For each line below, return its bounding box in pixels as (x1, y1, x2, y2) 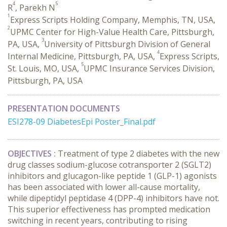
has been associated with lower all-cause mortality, (8, 181, 200, 193)
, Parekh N (15, 2, 55, 13)
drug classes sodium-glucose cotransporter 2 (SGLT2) (8, 159, 211, 170)
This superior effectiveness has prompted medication (8, 204, 210, 215)
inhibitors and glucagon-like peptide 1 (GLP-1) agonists (8, 170, 217, 181)
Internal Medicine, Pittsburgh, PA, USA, (8, 51, 157, 62)
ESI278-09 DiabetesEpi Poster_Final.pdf (8, 116, 156, 127)
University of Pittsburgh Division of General (44, 39, 210, 50)
